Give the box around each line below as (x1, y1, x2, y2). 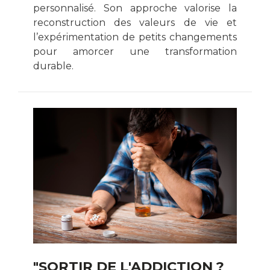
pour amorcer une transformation (33, 45, 237, 57)
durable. (33, 60, 74, 72)
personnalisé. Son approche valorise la (33, 2, 237, 14)
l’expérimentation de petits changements (33, 31, 237, 43)
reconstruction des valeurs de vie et (33, 16, 237, 28)
